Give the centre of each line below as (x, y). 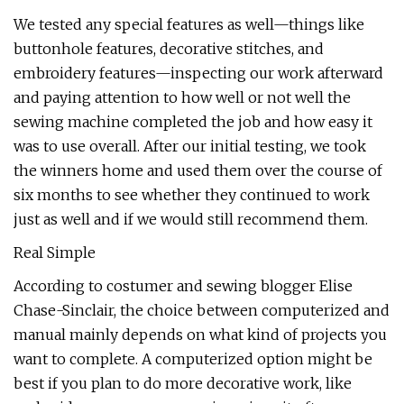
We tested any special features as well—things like (189, 24)
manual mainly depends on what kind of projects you (200, 335)
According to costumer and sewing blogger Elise (183, 286)
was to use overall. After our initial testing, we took (190, 146)
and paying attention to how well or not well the (182, 97)
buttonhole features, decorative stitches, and (169, 49)
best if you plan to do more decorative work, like (183, 383)
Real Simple (55, 252)
